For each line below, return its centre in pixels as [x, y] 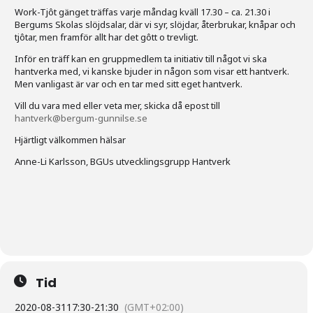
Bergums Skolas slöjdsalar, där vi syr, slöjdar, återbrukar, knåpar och [155, 24]
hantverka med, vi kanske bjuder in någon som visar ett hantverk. [152, 71]
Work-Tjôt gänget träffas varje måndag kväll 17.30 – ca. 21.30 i [143, 12]
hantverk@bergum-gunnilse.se [81, 118]
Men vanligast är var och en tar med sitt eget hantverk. [129, 83]
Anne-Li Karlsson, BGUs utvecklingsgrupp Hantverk [123, 161]
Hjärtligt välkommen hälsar [70, 139]
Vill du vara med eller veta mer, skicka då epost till [117, 105]
